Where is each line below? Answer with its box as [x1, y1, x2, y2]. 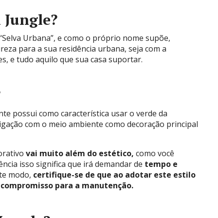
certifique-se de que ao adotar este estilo [33, 169, 196, 180]
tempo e [145, 159, 178, 169]
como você [134, 148, 174, 159]
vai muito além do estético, [26, 148, 134, 159]
